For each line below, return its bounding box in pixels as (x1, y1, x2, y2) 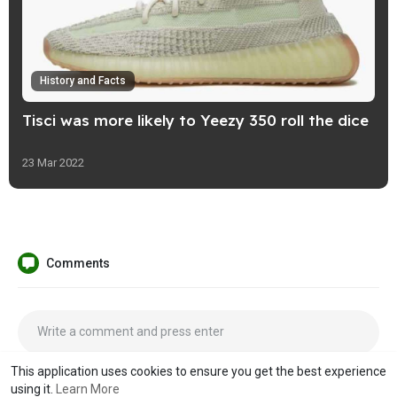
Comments (46, 256, 110, 271)
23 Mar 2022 (22, 156, 84, 170)
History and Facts (40, 74, 126, 88)
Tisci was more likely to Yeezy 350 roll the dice (22, 111, 369, 130)
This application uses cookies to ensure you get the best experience (11, 364, 386, 378)
